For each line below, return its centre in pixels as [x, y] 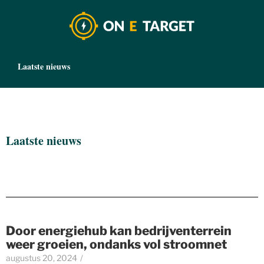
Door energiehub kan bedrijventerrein [119, 230]
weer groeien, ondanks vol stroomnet [116, 244]
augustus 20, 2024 [42, 258]
